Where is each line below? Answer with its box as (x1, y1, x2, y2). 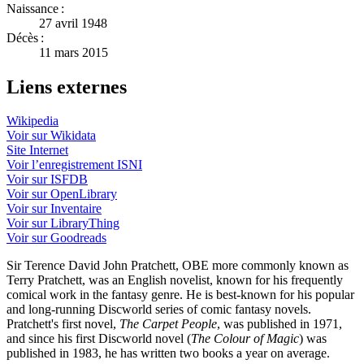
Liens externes (6, 76, 127, 97)
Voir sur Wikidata (6, 128, 96, 143)
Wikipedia (6, 114, 58, 128)
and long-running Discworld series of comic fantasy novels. (6, 302, 311, 317)
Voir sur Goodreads (6, 231, 106, 245)
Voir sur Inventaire (6, 201, 102, 216)
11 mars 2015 (39, 45, 108, 59)
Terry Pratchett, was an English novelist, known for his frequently (6, 273, 343, 288)
